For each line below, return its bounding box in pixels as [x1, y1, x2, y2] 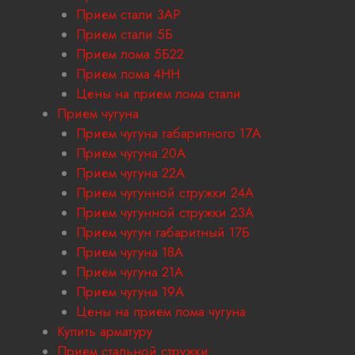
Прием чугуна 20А [76, 143, 185, 163]
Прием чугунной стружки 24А [76, 183, 254, 203]
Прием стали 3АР [76, 5, 181, 25]
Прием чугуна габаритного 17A [76, 124, 261, 143]
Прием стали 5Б [76, 25, 173, 44]
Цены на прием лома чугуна [76, 302, 246, 322]
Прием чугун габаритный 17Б [76, 223, 250, 242]
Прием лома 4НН [76, 64, 180, 84]
